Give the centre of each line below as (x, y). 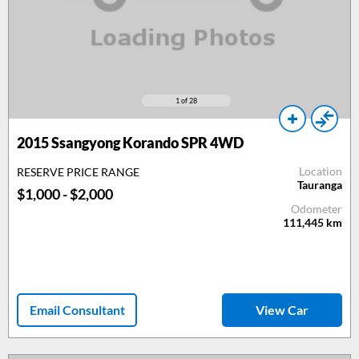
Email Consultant (77, 310)
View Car (282, 310)
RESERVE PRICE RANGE (78, 172)
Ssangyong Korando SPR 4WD (146, 143)
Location (321, 171)
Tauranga (320, 185)
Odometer (317, 209)
